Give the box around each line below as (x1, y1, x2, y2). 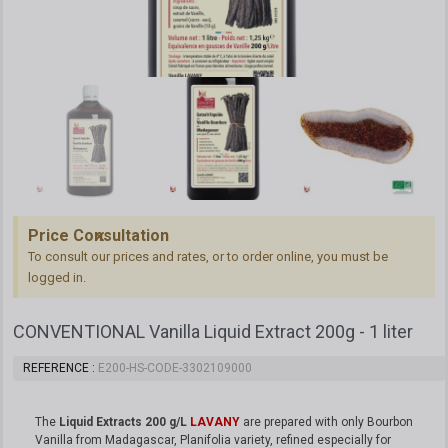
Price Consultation (28, 226, 169, 246)
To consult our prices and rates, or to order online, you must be (28, 249, 388, 265)
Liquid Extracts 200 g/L (59, 415, 187, 430)
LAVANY (190, 415, 240, 430)
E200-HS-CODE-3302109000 (98, 361, 252, 376)
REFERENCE (23, 361, 92, 376)
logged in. (28, 270, 86, 286)
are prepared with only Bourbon (240, 415, 413, 430)
